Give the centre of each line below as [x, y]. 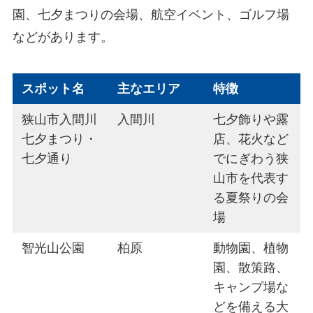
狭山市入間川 [60, 120]
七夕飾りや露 [251, 120]
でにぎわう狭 [251, 159]
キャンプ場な [251, 287]
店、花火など [251, 139]
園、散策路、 [251, 268]
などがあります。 [63, 37]
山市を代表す [251, 179]
